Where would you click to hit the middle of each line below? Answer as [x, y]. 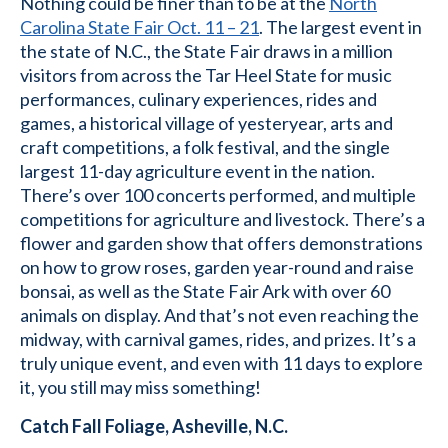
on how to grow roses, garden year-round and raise [217, 267]
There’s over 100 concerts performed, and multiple [218, 195]
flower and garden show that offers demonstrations [221, 243]
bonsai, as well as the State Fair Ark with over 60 [205, 291]
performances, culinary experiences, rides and [198, 99]
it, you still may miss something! [140, 387]
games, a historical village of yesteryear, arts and [206, 123]
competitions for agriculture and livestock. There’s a [222, 219]
